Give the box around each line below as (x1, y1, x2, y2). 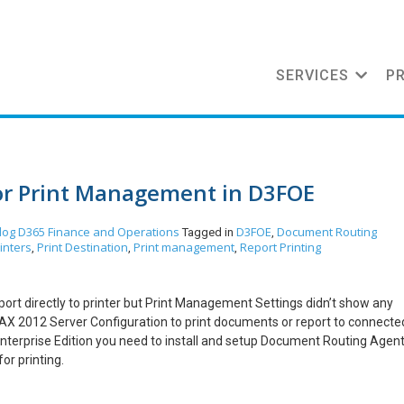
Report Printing (240, 239, 321, 255)
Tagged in (182, 225, 236, 239)
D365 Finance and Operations (18, 224, 179, 240)
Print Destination (37, 239, 128, 255)
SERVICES (276, 67, 349, 84)
